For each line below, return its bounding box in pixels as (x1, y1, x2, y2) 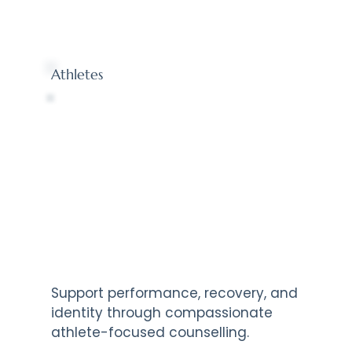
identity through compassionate (50, 303, 273, 323)
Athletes (51, 65, 104, 84)
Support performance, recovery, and (50, 284, 298, 303)
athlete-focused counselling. (50, 323, 249, 343)
